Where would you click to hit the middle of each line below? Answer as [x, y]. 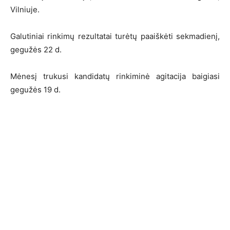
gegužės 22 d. [36, 50]
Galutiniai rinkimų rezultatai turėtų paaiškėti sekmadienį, [115, 36]
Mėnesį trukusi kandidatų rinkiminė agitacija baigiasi [115, 76]
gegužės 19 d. [35, 90]
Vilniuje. [25, 10]
